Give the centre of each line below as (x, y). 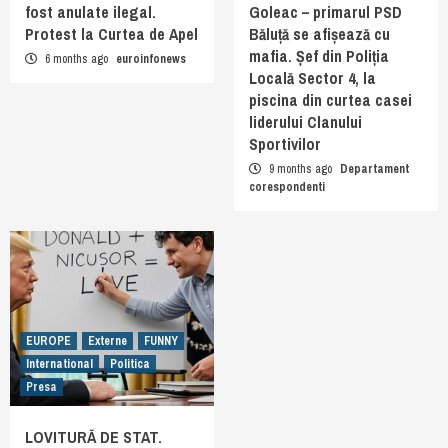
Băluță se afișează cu (319, 34)
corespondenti (287, 187)
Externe (107, 341)
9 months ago (300, 169)
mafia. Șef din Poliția (319, 56)
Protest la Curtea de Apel (111, 34)
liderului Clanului (305, 122)
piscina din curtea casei (330, 100)
